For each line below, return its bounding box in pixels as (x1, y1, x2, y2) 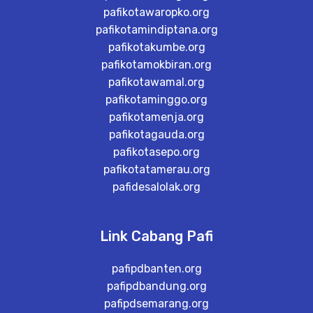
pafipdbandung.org (106, 279, 207, 293)
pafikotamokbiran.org (101, 58, 212, 71)
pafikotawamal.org (108, 75, 205, 89)
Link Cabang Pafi (100, 228, 213, 245)
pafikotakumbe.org (108, 41, 205, 54)
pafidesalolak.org (112, 180, 201, 194)
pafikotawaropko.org (103, 6, 210, 19)
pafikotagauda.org (108, 128, 205, 141)
